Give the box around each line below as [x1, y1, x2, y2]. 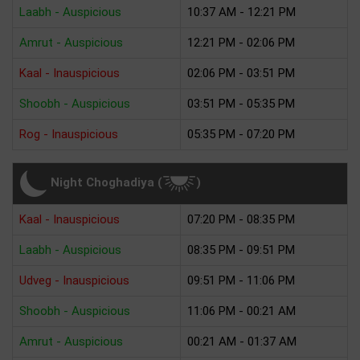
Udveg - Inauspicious [19, 273, 129, 288]
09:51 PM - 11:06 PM [187, 273, 295, 288]
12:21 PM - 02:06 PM [187, 35, 295, 51]
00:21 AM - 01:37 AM [187, 334, 297, 350]
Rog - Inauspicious [19, 127, 118, 142]
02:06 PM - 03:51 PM [187, 66, 295, 81]
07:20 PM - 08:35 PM [187, 212, 295, 227]
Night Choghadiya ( [47, 175, 162, 190]
